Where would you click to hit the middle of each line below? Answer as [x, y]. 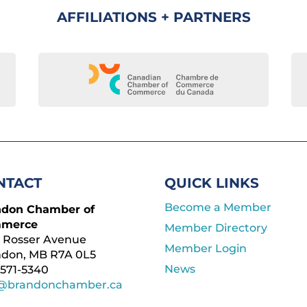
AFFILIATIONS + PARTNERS [153, 17]
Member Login [206, 249]
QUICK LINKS [212, 183]
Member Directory [216, 228]
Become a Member [218, 208]
